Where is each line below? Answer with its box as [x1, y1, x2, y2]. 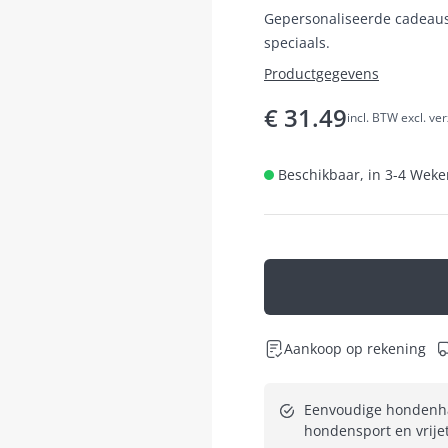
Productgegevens [264, 63, 379, 83]
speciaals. [264, 32, 330, 52]
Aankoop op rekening [284, 338, 426, 358]
